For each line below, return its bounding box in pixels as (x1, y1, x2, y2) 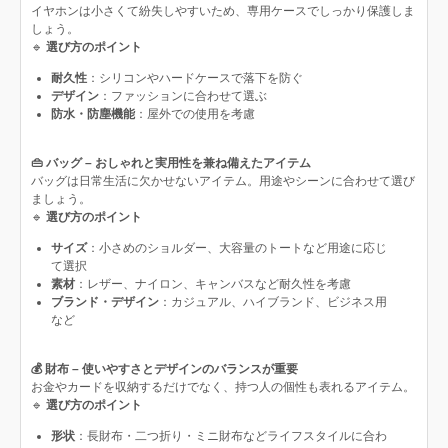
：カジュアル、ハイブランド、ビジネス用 (159, 295, 387, 309)
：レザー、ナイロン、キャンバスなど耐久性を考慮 (75, 277, 351, 291)
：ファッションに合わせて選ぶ (99, 89, 267, 103)
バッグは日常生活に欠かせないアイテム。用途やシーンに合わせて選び (31, 174, 415, 188)
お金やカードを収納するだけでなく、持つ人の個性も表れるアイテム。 (31, 380, 415, 394)
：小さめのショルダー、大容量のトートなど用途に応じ (87, 241, 387, 255)
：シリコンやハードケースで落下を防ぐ (87, 71, 303, 85)
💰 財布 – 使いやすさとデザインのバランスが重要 (31, 362, 298, 376)
